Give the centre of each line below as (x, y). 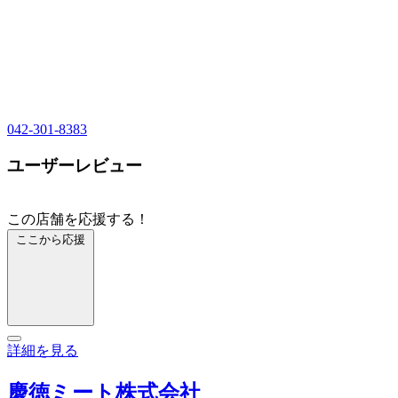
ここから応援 (51, 239)
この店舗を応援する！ (78, 219)
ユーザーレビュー (75, 166)
